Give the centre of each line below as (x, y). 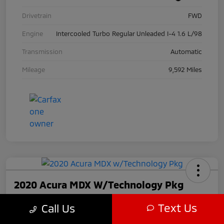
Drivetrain (37, 16)
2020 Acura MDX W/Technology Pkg (99, 185)
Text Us (177, 207)
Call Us (58, 208)
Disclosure (26, 219)
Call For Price (38, 204)
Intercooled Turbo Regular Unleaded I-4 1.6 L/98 (129, 34)
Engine (32, 34)
